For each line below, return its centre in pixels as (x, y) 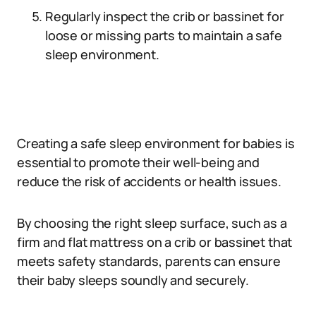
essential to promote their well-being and (138, 162)
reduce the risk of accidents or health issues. (149, 181)
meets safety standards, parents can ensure (149, 261)
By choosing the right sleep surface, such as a (152, 223)
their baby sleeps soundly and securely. (133, 280)
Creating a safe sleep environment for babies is (156, 143)
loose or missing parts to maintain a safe (164, 35)
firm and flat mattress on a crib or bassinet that (155, 242)
